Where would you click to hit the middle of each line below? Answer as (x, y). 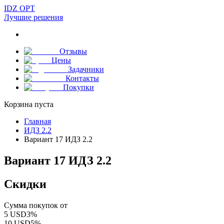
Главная (37, 121)
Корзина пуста (29, 104)
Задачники (86, 69)
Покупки (78, 87)
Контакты (82, 78)
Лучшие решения (33, 17)
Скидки (25, 184)
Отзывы (73, 51)
